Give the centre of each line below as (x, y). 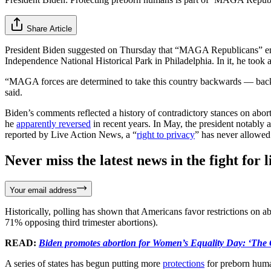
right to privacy (166, 134)
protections (184, 263)
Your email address (43, 190)
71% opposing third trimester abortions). (81, 222)
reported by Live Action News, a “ (71, 134)
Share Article (49, 28)
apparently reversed (54, 123)
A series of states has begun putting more (84, 263)
